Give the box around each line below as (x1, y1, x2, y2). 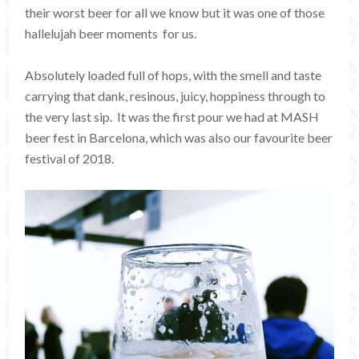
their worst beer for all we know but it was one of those (25, 4, 325, 20)
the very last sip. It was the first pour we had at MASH (25, 108, 320, 124)
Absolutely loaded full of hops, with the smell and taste (25, 67, 322, 83)
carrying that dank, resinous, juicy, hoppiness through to (25, 87, 326, 103)
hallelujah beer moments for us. (25, 25, 197, 41)
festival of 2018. (25, 150, 115, 166)
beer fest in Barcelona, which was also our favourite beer (25, 129, 333, 145)
